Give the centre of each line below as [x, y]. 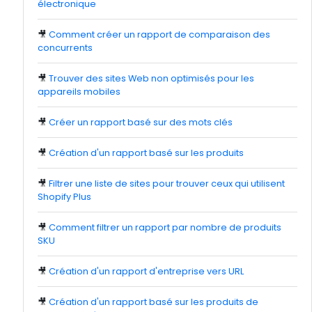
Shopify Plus [64, 197]
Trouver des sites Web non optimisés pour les [151, 78]
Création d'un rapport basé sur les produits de [154, 302]
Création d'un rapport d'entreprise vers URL [146, 271]
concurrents [65, 48]
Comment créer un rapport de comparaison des [159, 34]
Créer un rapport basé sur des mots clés [141, 122]
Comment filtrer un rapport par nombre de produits [165, 227]
